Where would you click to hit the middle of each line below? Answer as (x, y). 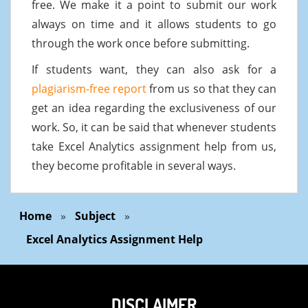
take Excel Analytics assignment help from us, (154, 146)
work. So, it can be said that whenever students (154, 127)
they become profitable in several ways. (134, 165)
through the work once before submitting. (141, 43)
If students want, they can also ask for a (154, 69)
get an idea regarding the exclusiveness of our (154, 108)
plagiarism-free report (89, 88)
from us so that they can (212, 88)
